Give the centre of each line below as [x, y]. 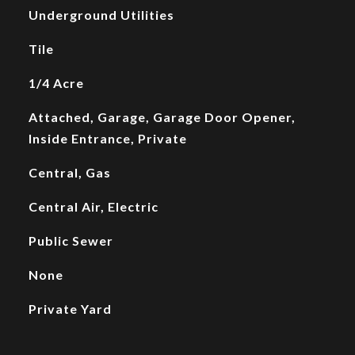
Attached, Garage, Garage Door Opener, [162, 117]
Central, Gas [69, 172]
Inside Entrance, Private [107, 138]
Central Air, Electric [93, 206]
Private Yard [70, 309]
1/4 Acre [56, 83]
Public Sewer [71, 240]
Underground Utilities [101, 15]
